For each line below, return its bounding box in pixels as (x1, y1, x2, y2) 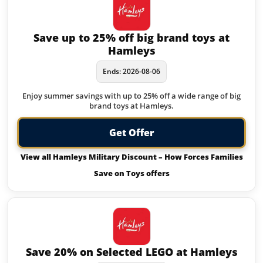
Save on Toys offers (93, 168, 170, 178)
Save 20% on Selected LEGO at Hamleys (25, 245, 238, 259)
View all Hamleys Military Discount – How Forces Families (20, 151, 243, 162)
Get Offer (109, 126, 154, 139)
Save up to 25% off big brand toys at (33, 31, 230, 45)
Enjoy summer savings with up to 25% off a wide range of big (22, 90, 241, 101)
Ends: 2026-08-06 (103, 66, 160, 76)
